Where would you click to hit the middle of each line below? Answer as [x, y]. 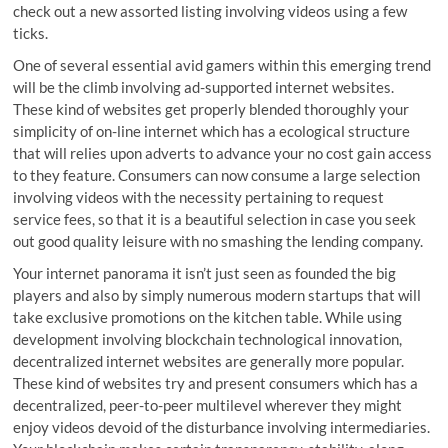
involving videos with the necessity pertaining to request [199, 197]
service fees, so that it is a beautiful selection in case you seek [215, 219]
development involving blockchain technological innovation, [208, 339]
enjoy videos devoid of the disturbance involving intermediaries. [222, 427]
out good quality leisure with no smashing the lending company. [218, 241]
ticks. [31, 33]
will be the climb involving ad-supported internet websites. [204, 87]
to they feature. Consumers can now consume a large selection [217, 175]
